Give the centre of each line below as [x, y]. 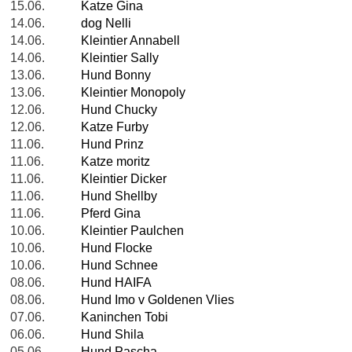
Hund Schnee [119, 266]
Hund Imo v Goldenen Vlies [158, 300]
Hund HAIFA [116, 283]
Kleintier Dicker [124, 179]
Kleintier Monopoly [133, 93]
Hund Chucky [119, 110]
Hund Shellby [119, 196]
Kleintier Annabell [130, 41]
